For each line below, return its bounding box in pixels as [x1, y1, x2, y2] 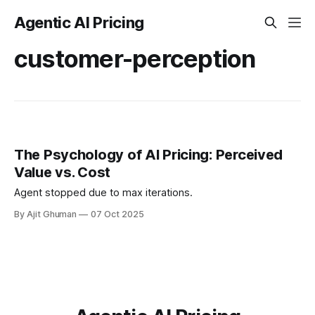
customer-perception [14, 44, 256, 73]
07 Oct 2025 [91, 209, 144, 220]
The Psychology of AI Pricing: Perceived [14, 146, 283, 164]
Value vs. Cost [14, 164, 111, 181]
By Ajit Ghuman [14, 209, 77, 220]
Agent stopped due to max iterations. [14, 186, 193, 200]
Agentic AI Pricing [14, 13, 145, 32]
